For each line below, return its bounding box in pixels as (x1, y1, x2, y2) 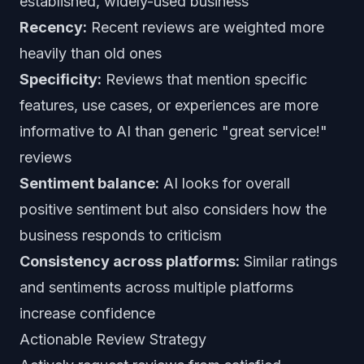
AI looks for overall (159, 175, 290, 192)
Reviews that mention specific (102, 71, 307, 88)
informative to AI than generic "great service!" (19, 123, 327, 140)
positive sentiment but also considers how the (19, 201, 327, 218)
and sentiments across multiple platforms (19, 279, 293, 296)
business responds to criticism (19, 227, 222, 244)
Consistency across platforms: (19, 253, 240, 270)
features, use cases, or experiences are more (19, 97, 318, 114)
